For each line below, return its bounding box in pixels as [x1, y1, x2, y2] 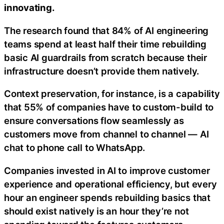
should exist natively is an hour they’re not [4, 205, 189, 216]
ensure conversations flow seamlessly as [4, 115, 184, 126]
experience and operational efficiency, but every [4, 178, 217, 189]
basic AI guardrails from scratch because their [4, 51, 207, 63]
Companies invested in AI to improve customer [4, 164, 210, 176]
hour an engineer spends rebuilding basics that [4, 191, 210, 203]
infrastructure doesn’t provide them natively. [4, 65, 199, 76]
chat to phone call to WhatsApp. [4, 142, 145, 153]
